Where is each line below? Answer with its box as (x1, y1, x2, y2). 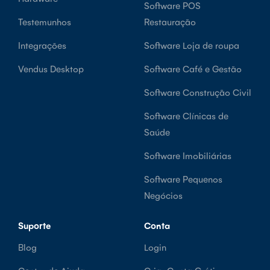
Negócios (144, 189, 183, 201)
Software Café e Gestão (144, 62, 242, 74)
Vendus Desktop (18, 62, 84, 74)
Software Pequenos (144, 172, 222, 184)
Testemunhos (18, 15, 71, 27)
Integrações (18, 39, 66, 51)
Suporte (18, 219, 51, 231)
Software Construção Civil (144, 86, 251, 98)
